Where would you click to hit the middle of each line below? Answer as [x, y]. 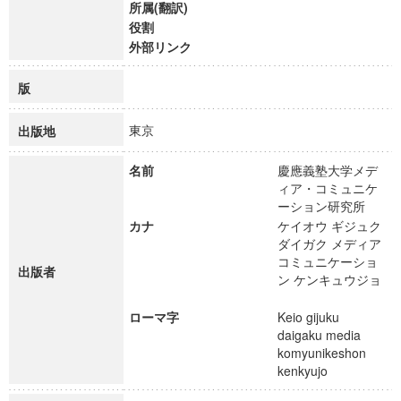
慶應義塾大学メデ [328, 170]
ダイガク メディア [329, 243]
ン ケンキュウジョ [329, 279]
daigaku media [319, 335]
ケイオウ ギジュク [329, 226]
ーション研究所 [329, 206]
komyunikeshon [322, 353]
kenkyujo [311, 371]
